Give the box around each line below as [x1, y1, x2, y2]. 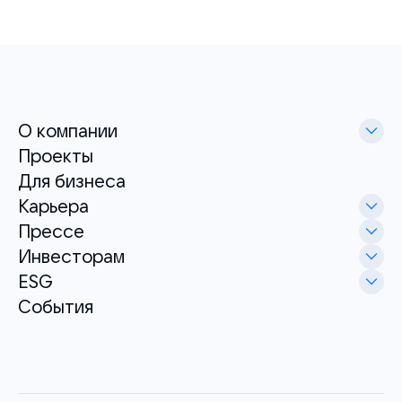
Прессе [18, 220, 84, 243]
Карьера [18, 195, 89, 218]
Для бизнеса [18, 170, 126, 193]
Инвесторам [18, 245, 125, 268]
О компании [18, 119, 118, 143]
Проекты [18, 144, 93, 168]
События [18, 295, 93, 319]
